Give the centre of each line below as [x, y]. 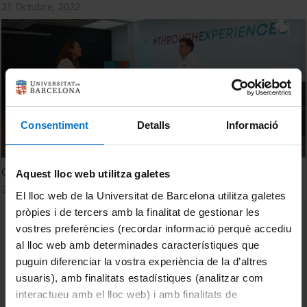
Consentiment [55, 125]
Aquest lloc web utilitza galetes [93, 174]
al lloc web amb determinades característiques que [138, 245]
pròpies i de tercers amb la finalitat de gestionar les [138, 212]
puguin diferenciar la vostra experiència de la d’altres [142, 261]
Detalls [153, 125]
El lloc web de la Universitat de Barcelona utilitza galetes [151, 195]
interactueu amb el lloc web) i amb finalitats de [126, 294]
